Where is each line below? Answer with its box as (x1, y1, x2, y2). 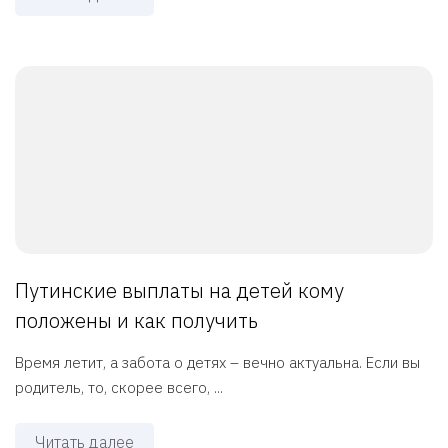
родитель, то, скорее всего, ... (15, 378, 223, 398)
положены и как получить (15, 307, 258, 335)
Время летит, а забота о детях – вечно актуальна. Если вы (15, 353, 420, 373)
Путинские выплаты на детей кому (15, 277, 344, 305)
